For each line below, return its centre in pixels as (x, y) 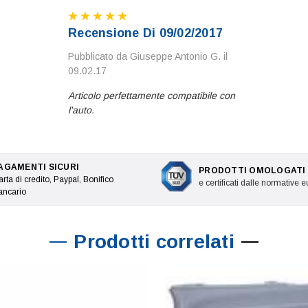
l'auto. (81, 110)
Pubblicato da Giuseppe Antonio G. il (148, 57)
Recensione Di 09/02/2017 (145, 33)
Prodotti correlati (154, 242)
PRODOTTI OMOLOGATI (252, 170)
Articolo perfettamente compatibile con (152, 96)
